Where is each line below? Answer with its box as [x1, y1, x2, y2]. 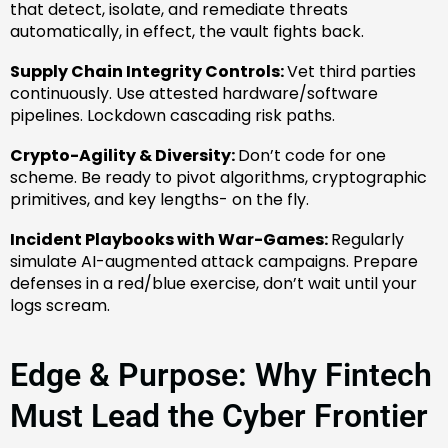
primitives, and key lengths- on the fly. [10, 187, 309, 211]
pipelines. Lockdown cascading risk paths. [10, 103, 335, 127]
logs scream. [10, 293, 110, 317]
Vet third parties [287, 59, 416, 83]
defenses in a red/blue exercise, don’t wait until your [10, 271, 417, 295]
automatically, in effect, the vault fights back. [10, 19, 364, 43]
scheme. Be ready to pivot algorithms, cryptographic [10, 165, 427, 189]
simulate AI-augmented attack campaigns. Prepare [10, 249, 418, 273]
